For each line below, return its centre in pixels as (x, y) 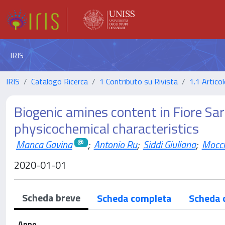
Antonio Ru (115, 144)
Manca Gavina (44, 144)
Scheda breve (51, 197)
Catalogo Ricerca (60, 81)
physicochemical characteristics (106, 128)
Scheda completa (134, 198)
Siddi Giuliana (169, 144)
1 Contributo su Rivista (139, 81)
